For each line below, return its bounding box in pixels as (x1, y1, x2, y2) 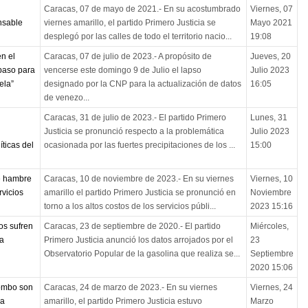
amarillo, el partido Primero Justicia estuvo (43, 296, 202, 307)
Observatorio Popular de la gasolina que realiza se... (43, 249, 240, 259)
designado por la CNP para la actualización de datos (43, 79, 241, 89)
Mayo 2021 (250, 18, 292, 28)
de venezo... (43, 93, 89, 103)
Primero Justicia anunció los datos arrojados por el (43, 235, 233, 245)
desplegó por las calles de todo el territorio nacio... (43, 32, 232, 42)
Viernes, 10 (250, 174, 293, 184)
